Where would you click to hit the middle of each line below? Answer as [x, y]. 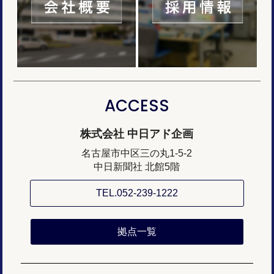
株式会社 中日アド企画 [137, 134]
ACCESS [137, 106]
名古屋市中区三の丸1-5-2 [137, 154]
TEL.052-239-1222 [137, 193]
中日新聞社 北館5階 [137, 167]
